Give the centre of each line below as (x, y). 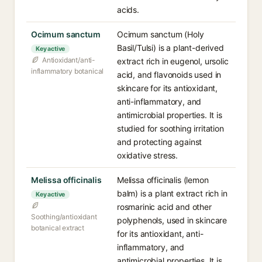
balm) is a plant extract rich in (172, 193)
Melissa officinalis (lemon (163, 180)
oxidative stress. (148, 155)
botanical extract (58, 228)
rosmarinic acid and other (164, 207)
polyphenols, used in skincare (172, 220)
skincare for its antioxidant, (168, 88)
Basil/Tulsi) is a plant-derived (170, 48)
